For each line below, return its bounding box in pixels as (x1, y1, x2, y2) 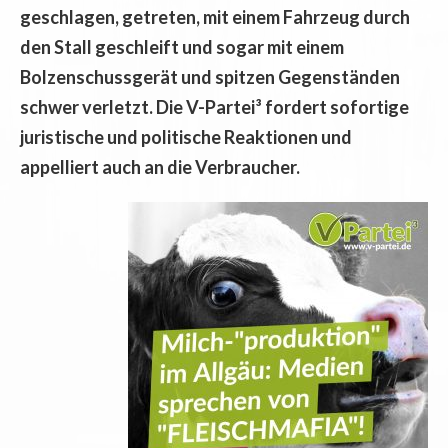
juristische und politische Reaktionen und (20, 125, 352, 148)
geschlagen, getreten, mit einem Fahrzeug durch (20, 5, 410, 28)
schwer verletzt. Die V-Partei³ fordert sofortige (20, 95, 409, 118)
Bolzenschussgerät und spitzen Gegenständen (20, 65, 400, 88)
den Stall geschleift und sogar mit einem (20, 35, 344, 58)
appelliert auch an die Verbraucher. (20, 155, 300, 178)
